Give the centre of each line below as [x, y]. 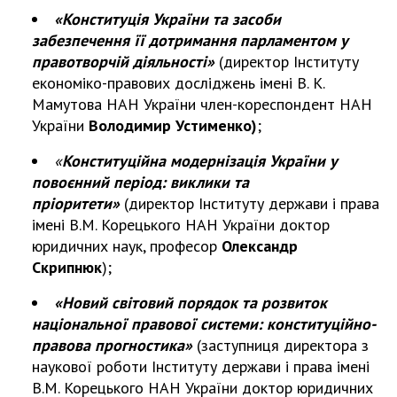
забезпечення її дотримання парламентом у [190, 41]
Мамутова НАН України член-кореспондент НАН [202, 105]
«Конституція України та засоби [167, 19]
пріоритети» [76, 204]
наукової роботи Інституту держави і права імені [201, 367]
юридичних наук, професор [127, 246]
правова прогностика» [112, 346]
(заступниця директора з [283, 346]
